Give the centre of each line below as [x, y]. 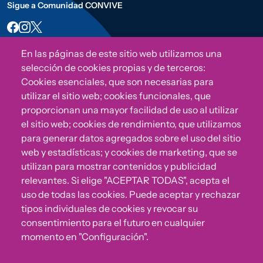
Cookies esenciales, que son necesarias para [117, 82]
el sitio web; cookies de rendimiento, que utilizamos [131, 124]
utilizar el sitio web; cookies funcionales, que [116, 96]
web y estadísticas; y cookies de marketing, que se [129, 152]
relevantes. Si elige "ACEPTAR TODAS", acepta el [125, 181]
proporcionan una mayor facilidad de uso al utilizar [130, 110]
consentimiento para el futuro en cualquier [113, 223]
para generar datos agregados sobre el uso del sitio [131, 138]
